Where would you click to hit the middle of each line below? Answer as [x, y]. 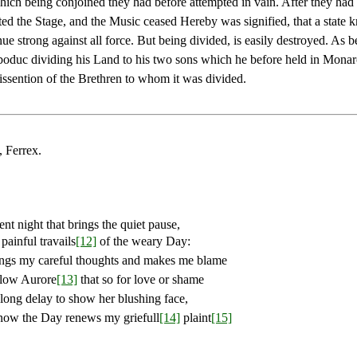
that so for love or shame [141, 279]
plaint [196, 318]
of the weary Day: [143, 241]
